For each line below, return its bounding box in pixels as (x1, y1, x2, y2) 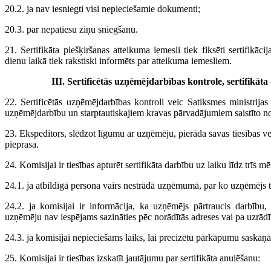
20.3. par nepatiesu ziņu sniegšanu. (5, 24, 138, 35)
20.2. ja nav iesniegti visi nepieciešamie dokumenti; (5, 4, 200, 15)
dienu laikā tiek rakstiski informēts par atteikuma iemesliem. (5, 56, 232, 67)
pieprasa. (5, 139, 39, 150)
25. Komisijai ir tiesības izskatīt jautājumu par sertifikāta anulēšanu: (5, 253, 260, 264)
